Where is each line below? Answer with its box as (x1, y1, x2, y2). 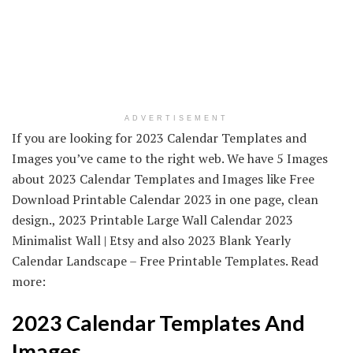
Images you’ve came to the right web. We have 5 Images (12, 149, 328, 167)
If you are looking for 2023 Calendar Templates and (12, 128, 307, 147)
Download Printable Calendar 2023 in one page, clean (12, 190, 318, 208)
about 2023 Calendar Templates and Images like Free (12, 169, 314, 188)
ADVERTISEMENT (124, 113, 229, 122)
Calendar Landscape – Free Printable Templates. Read (12, 251, 318, 269)
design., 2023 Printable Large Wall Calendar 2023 (12, 210, 293, 229)
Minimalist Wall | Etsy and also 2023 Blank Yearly (12, 231, 291, 249)
